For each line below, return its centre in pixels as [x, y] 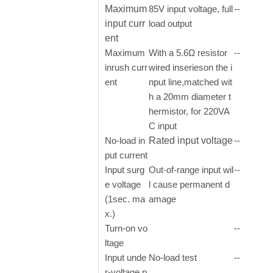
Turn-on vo [126, 228]
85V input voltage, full [191, 9]
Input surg [125, 170]
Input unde [126, 257]
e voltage [123, 184]
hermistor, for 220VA [189, 111]
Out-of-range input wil [191, 170]
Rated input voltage [191, 140]
